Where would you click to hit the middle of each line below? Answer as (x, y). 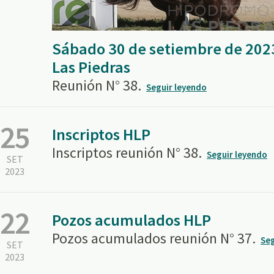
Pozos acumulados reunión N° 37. (154, 238)
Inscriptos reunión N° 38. (127, 153)
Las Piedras (91, 67)
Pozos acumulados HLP (131, 220)
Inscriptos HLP (101, 134)
